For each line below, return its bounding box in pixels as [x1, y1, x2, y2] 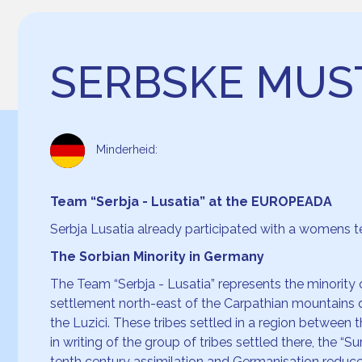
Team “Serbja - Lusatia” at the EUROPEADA [50, 193, 332, 209]
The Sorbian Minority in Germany [50, 248, 264, 264]
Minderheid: [96, 142, 158, 156]
